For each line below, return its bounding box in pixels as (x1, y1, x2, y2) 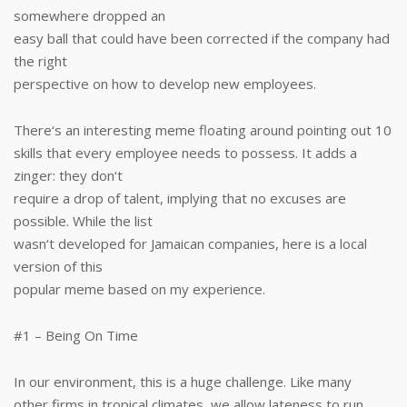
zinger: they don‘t (14, 166, 123, 184)
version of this (14, 257, 103, 275)
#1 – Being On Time (14, 326, 138, 344)
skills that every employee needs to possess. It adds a (14, 144, 357, 162)
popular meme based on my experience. (14, 280, 265, 298)
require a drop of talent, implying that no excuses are (14, 189, 346, 207)
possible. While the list (14, 212, 153, 230)
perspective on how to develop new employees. (14, 74, 316, 93)
